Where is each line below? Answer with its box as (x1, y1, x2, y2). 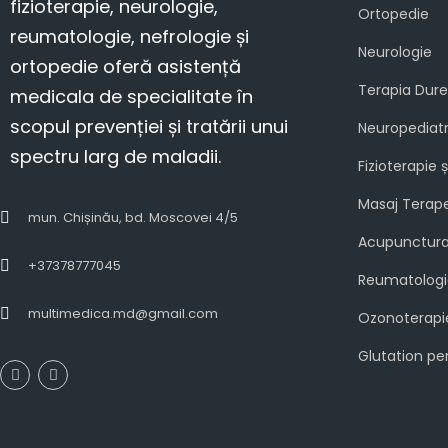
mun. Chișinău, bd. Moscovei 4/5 (28, 208, 238, 228)
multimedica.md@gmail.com (28, 304, 218, 324)
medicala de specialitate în (10, 84, 253, 110)
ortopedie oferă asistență (10, 54, 241, 80)
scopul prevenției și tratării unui (10, 114, 288, 140)
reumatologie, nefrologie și (10, 24, 249, 50)
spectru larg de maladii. (10, 144, 221, 170)
